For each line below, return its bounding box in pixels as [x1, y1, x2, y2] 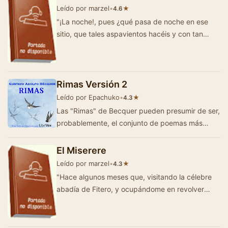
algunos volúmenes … [56, 196, 128, 206]
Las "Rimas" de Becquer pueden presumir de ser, [56, 106, 220, 115]
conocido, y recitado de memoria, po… [56, 130, 185, 139]
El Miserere [56, 145, 106, 156]
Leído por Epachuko [56, 93, 120, 101]
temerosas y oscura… [56, 41, 128, 50]
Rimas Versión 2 [56, 78, 127, 90]
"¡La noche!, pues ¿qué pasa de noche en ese [56, 17, 208, 26]
